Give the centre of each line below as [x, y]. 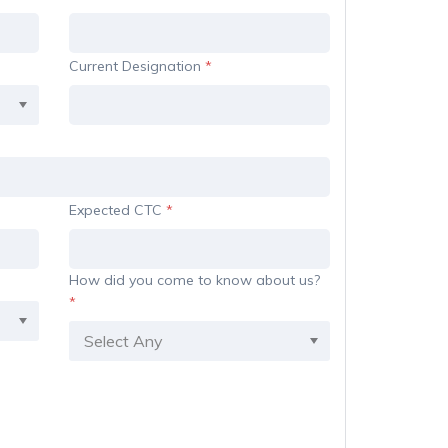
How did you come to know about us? [194, 280]
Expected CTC [117, 210]
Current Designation [136, 66]
